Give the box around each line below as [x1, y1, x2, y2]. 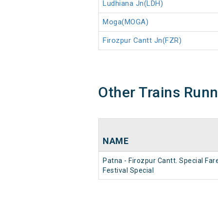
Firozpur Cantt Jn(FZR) [103, 36, 182, 45]
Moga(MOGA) [103, 18, 148, 27]
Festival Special [103, 166, 154, 175]
